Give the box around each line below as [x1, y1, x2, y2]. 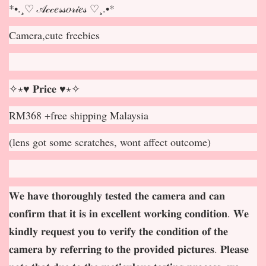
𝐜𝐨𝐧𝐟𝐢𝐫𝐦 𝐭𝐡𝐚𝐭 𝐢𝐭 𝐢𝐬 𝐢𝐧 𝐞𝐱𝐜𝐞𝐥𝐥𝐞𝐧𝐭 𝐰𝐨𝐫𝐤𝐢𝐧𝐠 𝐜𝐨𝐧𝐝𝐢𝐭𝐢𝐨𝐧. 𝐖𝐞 [9, 205, 249, 220]
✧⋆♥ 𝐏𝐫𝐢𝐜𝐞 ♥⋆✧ [9, 81, 80, 96]
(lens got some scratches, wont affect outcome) [9, 134, 211, 149]
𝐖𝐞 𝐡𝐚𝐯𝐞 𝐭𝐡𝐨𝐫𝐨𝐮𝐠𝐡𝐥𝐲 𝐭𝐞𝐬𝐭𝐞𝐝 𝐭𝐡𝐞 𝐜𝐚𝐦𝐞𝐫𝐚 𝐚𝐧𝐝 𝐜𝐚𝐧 [9, 188, 225, 202]
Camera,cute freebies [9, 27, 100, 42]
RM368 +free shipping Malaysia [9, 107, 148, 122]
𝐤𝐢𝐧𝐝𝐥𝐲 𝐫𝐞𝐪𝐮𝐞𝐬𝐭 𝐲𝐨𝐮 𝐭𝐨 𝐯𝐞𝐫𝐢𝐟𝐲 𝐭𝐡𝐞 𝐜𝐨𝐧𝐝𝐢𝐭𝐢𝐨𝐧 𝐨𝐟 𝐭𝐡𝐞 [9, 223, 228, 238]
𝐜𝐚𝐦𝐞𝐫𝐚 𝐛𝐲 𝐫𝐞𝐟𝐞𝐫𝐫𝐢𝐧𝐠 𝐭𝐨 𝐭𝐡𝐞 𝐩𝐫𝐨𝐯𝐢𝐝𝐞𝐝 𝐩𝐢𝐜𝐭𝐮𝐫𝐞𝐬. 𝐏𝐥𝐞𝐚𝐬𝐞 [9, 241, 249, 256]
